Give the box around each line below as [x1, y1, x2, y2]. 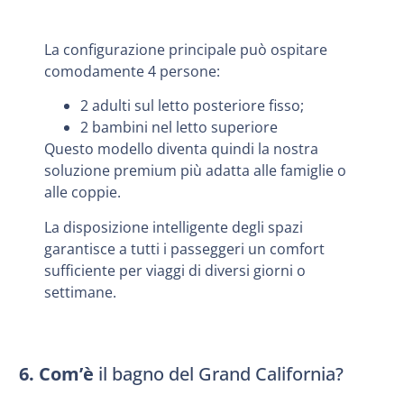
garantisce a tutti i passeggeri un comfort [44, 238, 326, 259]
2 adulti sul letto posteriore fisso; [80, 96, 305, 116]
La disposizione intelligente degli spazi [44, 216, 304, 237]
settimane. [44, 281, 117, 302]
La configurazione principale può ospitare [44, 39, 328, 60]
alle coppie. [44, 182, 122, 203]
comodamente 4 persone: [44, 60, 221, 81]
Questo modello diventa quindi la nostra [44, 139, 319, 160]
